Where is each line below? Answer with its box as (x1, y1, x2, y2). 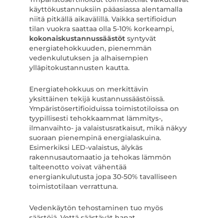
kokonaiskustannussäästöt (29, 34, 125, 43)
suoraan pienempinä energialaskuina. (29, 133, 161, 142)
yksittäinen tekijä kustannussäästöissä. (29, 94, 164, 103)
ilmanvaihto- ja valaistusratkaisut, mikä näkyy (29, 124, 187, 132)
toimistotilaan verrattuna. (29, 182, 118, 191)
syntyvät (125, 34, 156, 43)
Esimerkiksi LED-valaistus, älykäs (29, 143, 143, 152)
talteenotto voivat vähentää (29, 163, 127, 171)
